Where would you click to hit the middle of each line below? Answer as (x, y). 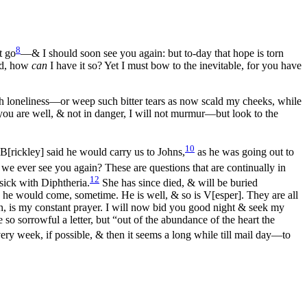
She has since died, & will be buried (179, 183)
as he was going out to (244, 152)
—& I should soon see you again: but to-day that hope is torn (152, 53)
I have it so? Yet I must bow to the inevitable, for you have (174, 66)
